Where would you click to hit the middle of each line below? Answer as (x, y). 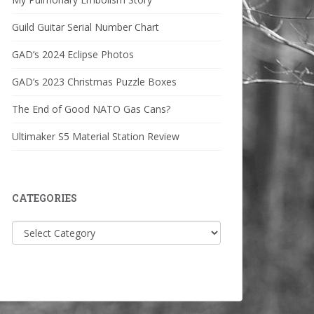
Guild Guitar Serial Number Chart (86, 27)
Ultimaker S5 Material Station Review (96, 136)
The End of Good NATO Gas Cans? (91, 109)
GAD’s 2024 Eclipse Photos (73, 54)
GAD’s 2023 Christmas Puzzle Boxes (94, 82)
